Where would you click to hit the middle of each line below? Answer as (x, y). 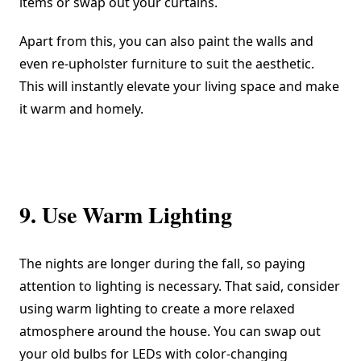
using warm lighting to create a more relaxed (157, 308)
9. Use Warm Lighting (126, 214)
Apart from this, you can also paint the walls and (166, 41)
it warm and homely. (81, 108)
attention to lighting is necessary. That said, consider (180, 286)
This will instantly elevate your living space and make (179, 86)
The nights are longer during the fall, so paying (162, 263)
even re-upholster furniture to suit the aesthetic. (167, 63)
